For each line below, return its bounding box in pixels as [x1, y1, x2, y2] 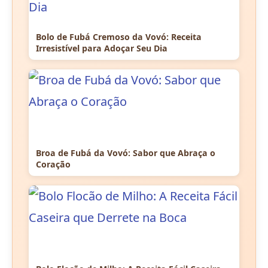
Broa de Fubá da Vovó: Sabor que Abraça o [36, 147, 215, 159]
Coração [36, 159, 71, 170]
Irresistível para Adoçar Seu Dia [36, 42, 167, 54]
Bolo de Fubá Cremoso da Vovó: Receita [36, 31, 202, 43]
